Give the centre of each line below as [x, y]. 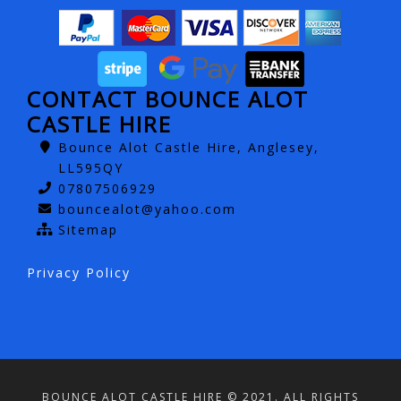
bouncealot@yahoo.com [147, 209]
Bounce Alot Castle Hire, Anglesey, [189, 148]
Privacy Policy [79, 273]
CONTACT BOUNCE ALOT [168, 99]
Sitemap [88, 230]
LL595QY [91, 168]
